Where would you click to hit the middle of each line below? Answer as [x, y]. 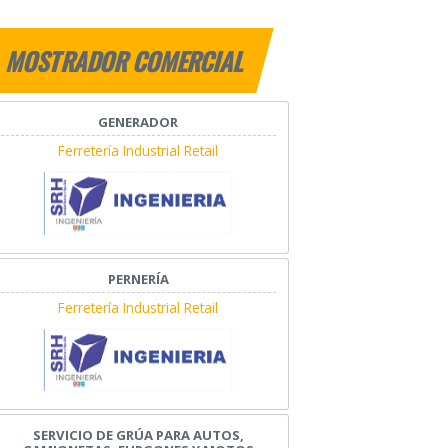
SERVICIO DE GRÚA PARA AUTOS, [138, 435]
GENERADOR [138, 122]
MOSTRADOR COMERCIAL [126, 61]
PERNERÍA [138, 278]
